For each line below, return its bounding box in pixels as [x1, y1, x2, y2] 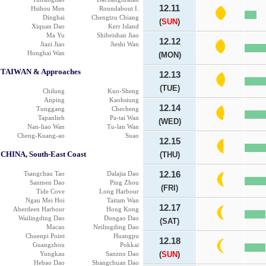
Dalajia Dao [107, 170, 139, 177]
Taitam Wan [107, 197, 139, 204]
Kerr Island [108, 23, 139, 30]
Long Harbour [99, 188, 139, 195]
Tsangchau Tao [24, 170, 65, 177]
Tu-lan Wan [107, 123, 139, 130]
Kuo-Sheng [107, 87, 139, 94]
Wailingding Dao [18, 214, 65, 221]
